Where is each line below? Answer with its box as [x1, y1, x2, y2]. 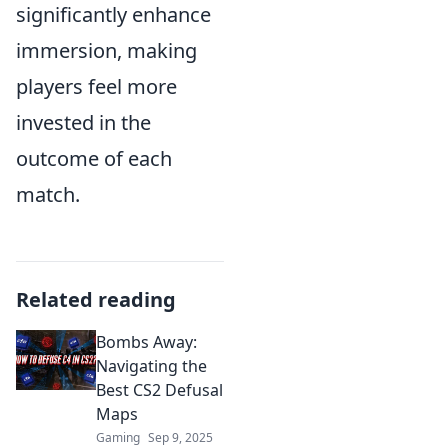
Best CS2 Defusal [96, 379, 223, 402]
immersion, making [16, 37, 197, 65]
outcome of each [16, 145, 172, 173]
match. [16, 181, 80, 209]
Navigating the [96, 355, 207, 378]
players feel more [16, 73, 177, 101]
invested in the [16, 109, 151, 137]
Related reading [16, 286, 176, 314]
